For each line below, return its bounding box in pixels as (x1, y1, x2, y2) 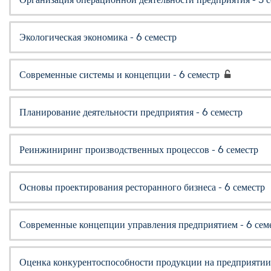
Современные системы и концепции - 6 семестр (19, 68, 220, 80)
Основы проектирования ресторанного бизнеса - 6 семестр (19, 181, 265, 193)
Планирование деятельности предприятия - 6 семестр (19, 106, 243, 118)
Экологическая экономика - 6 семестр (19, 31, 177, 43)
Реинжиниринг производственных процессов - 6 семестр (19, 143, 258, 155)
